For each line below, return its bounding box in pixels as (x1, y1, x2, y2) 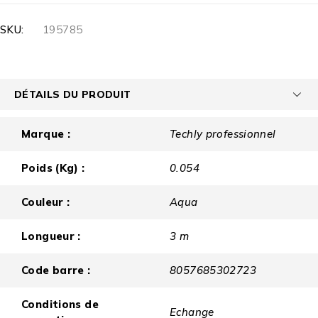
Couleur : (21, 195, 70, 209)
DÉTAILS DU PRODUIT (14, 88, 131, 101)
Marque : (21, 127, 70, 141)
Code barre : (21, 263, 91, 278)
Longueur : (21, 229, 81, 243)
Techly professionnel (170, 127, 276, 141)
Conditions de (21, 297, 99, 312)
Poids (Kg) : (21, 161, 85, 175)
